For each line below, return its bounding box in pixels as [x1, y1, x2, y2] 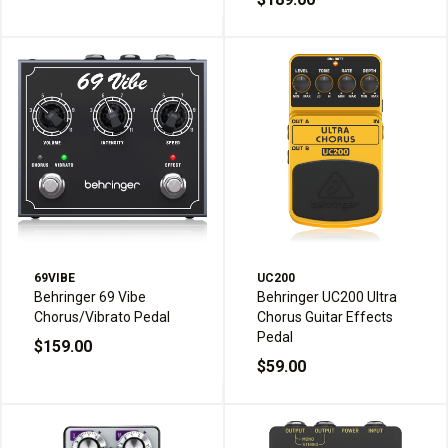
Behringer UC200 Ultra [257, 289, 397, 306]
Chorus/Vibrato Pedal [34, 309, 170, 326]
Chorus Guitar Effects [257, 309, 393, 326]
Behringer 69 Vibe [34, 289, 146, 306]
